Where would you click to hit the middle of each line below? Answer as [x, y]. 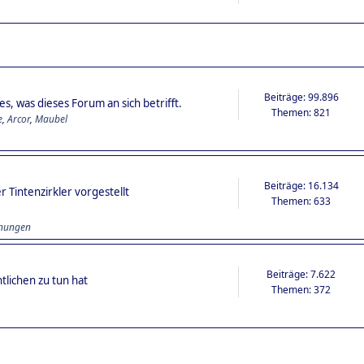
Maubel [51, 119]
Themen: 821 [301, 112]
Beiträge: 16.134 [301, 185]
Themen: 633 [301, 201]
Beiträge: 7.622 [301, 274]
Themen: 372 [301, 289]
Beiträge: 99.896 [301, 97]
